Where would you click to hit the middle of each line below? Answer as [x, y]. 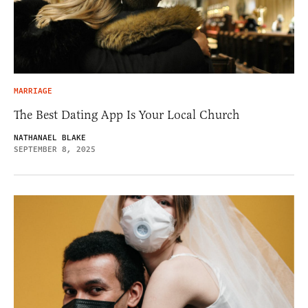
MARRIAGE [33, 91]
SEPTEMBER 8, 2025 [55, 149]
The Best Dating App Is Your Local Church [127, 114]
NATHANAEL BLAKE [50, 137]
